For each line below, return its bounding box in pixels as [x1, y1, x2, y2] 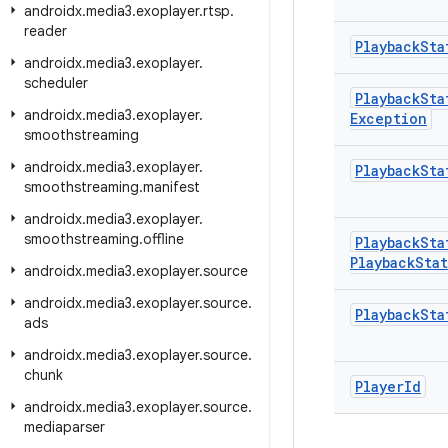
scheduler [24, 74, 88, 92]
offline [143, 230, 184, 248]
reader [24, 22, 67, 40]
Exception [350, 109, 427, 128]
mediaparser [24, 418, 105, 436]
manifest [143, 178, 200, 196]
